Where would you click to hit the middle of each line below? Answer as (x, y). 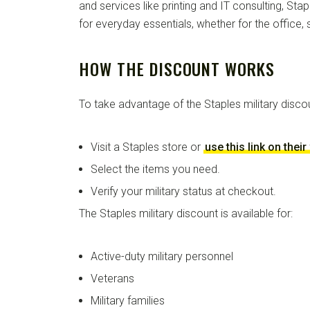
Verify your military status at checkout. (183, 191)
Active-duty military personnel (162, 256)
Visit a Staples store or (147, 147)
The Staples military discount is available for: (186, 213)
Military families (128, 300)
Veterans (112, 278)
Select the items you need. (155, 169)
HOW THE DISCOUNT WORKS (177, 68)
